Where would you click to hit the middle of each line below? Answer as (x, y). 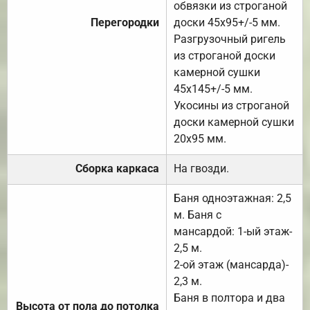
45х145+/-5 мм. (213, 89)
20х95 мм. (200, 138)
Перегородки (125, 22)
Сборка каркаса (117, 168)
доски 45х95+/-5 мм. (227, 22)
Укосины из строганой (231, 105)
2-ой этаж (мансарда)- (231, 264)
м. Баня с (198, 215)
